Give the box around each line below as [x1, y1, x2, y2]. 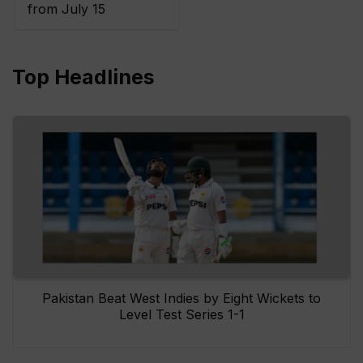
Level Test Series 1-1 [118, 306, 245, 323]
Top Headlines [12, 65, 155, 90]
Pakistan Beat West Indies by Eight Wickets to [42, 290, 321, 307]
